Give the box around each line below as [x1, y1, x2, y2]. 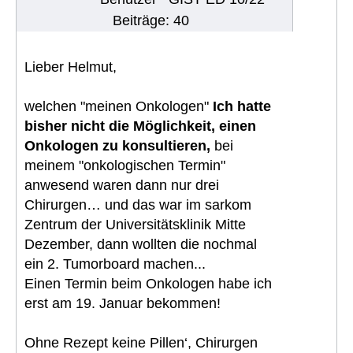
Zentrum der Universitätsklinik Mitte [24, 216, 246, 232]
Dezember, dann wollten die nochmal [24, 236, 257, 252]
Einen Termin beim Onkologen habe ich [24, 275, 272, 292]
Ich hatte [213, 98, 271, 114]
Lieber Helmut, [24, 58, 117, 75]
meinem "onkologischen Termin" [24, 157, 225, 173]
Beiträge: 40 [113, 12, 189, 28]
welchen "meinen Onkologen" [24, 98, 213, 114]
